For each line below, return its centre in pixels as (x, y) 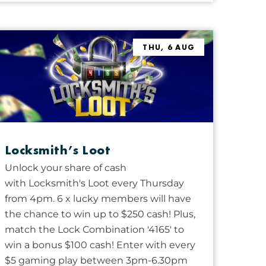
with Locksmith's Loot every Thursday (94, 183)
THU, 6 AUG (169, 47)
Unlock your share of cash (65, 167)
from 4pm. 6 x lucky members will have (98, 198)
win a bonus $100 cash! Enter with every (100, 245)
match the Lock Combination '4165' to (94, 229)
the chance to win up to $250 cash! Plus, (100, 214)
